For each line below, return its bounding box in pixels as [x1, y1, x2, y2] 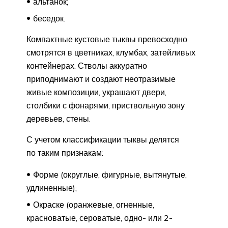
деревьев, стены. [26, 113, 91, 124]
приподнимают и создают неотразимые [26, 73, 176, 84]
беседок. [33, 13, 65, 23]
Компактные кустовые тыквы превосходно [26, 34, 187, 44]
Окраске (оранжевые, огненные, [33, 199, 154, 210]
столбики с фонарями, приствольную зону [26, 100, 185, 110]
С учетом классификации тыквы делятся [26, 134, 179, 145]
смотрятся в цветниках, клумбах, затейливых [26, 47, 195, 58]
